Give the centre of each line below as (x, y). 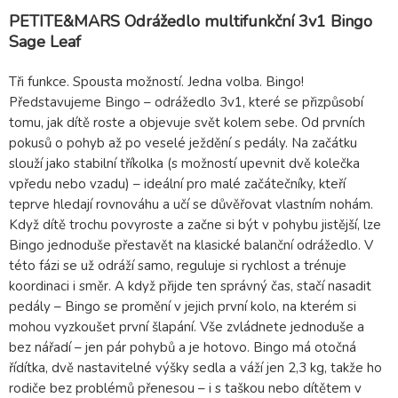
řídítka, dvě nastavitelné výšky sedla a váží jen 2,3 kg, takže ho (195, 368)
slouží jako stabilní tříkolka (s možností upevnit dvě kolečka (184, 164)
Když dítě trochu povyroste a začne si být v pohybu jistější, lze (195, 225)
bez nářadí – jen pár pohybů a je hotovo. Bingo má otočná (183, 348)
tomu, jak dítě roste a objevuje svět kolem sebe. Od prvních (187, 123)
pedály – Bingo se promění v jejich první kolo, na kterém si (183, 307)
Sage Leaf (45, 42)
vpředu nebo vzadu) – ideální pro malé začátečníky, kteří (177, 184)
